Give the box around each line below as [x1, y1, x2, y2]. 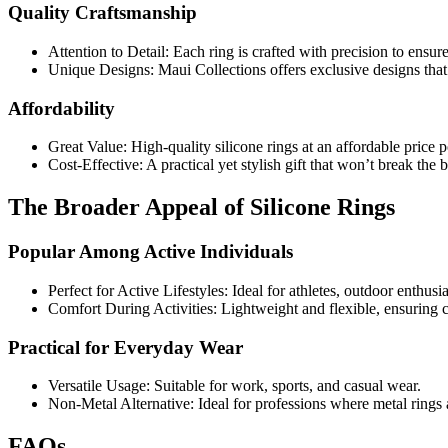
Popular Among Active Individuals [8, 241, 293, 263]
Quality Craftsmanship [8, 2, 197, 24]
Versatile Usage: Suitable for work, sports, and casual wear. [48, 377, 421, 395]
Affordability [8, 97, 115, 119]
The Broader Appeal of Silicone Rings [8, 194, 395, 221]
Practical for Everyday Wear [8, 336, 243, 358]
